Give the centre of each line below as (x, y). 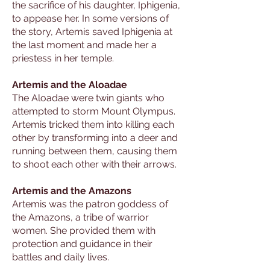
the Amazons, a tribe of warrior (80, 217)
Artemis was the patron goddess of (90, 204)
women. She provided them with (84, 231)
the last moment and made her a (84, 45)
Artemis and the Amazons (72, 191)
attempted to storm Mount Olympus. (94, 111)
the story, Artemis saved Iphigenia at (92, 32)
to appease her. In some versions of (90, 18)
